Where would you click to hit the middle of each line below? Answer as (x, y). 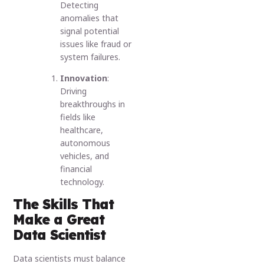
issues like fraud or (96, 44)
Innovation (84, 78)
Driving (74, 91)
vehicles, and (85, 156)
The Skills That (64, 204)
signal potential (90, 31)
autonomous (85, 143)
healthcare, (82, 130)
